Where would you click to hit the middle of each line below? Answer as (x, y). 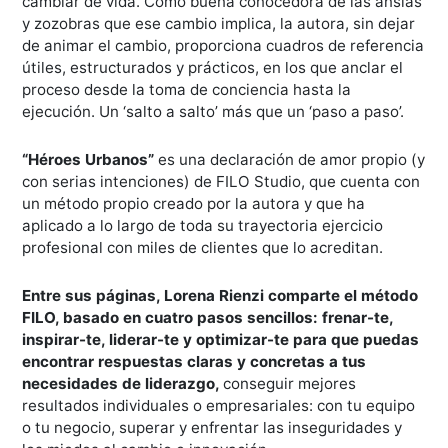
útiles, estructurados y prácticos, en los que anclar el (213, 67)
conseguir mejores (290, 383)
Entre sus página (85, 295)
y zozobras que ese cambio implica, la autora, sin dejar (219, 23)
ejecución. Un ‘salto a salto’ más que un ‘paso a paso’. (213, 111)
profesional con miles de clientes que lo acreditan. (203, 247)
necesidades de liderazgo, (123, 383)
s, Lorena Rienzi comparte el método (283, 295)
